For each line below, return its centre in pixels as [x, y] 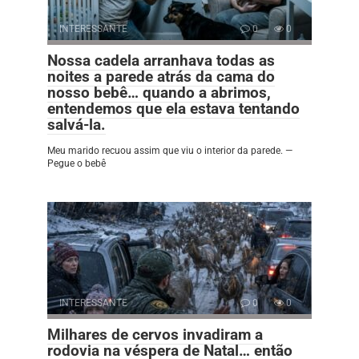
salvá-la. [77, 124]
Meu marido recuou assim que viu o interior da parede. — [170, 150]
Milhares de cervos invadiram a [155, 334]
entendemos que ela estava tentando [173, 108]
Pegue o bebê [77, 163]
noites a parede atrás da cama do [161, 76]
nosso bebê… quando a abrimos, [159, 92]
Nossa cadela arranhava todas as [161, 60]
